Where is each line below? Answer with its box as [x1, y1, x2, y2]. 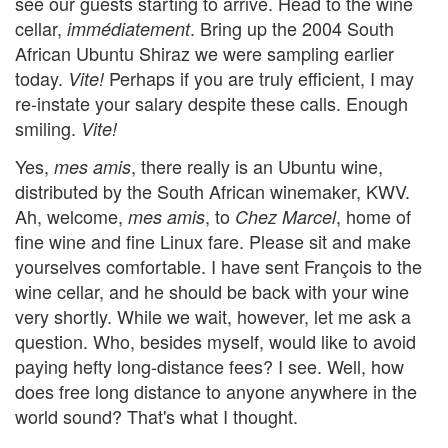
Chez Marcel [235, 203, 336, 229]
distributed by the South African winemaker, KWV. [15, 177, 410, 204]
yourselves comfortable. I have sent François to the [15, 252, 422, 279]
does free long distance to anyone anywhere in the [15, 377, 417, 404]
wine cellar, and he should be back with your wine [15, 277, 409, 304]
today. [15, 65, 68, 92]
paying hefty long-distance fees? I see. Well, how [15, 352, 404, 379]
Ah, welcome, [15, 202, 128, 229]
